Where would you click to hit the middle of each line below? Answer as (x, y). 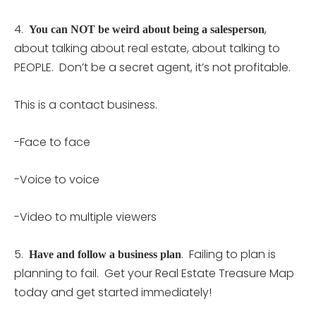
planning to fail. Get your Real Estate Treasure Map (154, 273)
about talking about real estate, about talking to (147, 48)
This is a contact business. (89, 104)
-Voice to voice (57, 179)
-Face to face (52, 142)
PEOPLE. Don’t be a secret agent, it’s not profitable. (152, 67)
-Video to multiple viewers (85, 217)
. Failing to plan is (229, 254)
